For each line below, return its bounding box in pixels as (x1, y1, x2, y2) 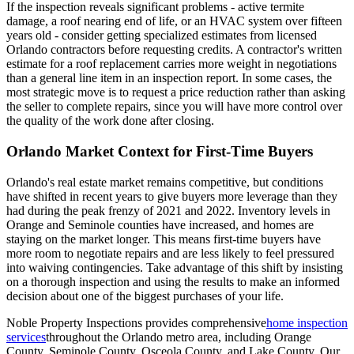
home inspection (266, 315, 348, 330)
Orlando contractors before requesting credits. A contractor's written (6, 43, 342, 57)
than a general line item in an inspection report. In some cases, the (6, 71, 332, 85)
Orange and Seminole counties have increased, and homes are (6, 217, 314, 232)
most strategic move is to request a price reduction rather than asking (6, 85, 345, 100)
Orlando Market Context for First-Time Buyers (6, 142, 313, 160)
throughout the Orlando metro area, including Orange (46, 330, 311, 344)
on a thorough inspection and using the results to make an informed (6, 274, 340, 288)
